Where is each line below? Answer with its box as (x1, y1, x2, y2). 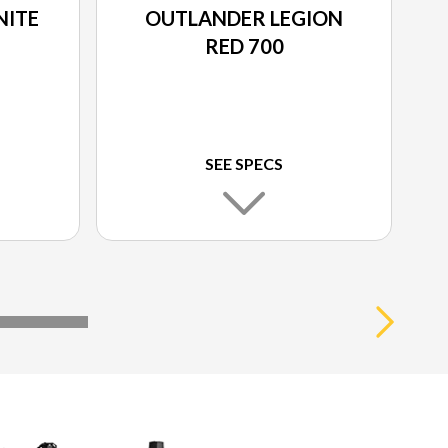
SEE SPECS (205, 154, 283, 174)
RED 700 (204, 34, 284, 59)
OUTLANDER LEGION (145, 6, 343, 31)
